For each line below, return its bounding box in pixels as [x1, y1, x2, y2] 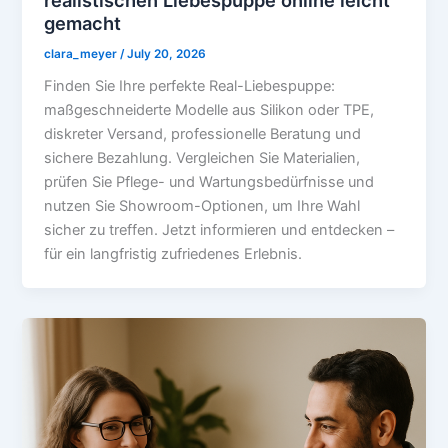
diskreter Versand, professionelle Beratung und [44, 125, 362, 144]
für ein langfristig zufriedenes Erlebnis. [44, 245, 303, 264]
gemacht [44, 11, 122, 34]
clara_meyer [44, 46, 121, 61]
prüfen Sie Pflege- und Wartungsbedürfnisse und [44, 173, 375, 192]
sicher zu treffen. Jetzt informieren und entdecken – [44, 221, 395, 240]
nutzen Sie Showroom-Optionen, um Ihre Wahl [44, 197, 361, 216]
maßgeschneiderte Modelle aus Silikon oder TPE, [44, 101, 375, 120]
